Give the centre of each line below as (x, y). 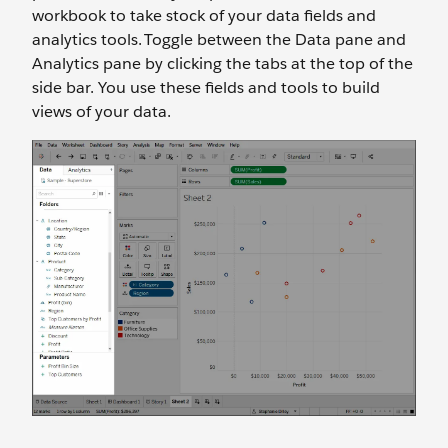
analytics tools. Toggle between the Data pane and (219, 39)
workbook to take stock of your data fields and (204, 15)
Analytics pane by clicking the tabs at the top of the (222, 63)
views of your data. (101, 111)
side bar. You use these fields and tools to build (206, 87)
